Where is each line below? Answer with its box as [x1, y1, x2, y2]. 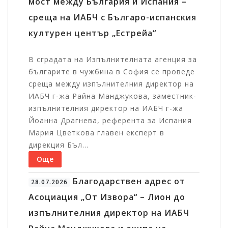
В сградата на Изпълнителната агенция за [28, 54, 197, 65]
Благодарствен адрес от [70, 176, 185, 187]
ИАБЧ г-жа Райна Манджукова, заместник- [28, 91, 196, 101]
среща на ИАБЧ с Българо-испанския [28, 12, 196, 23]
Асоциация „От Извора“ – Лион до [28, 191, 185, 203]
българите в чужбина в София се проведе [28, 67, 195, 77]
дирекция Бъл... [28, 140, 89, 150]
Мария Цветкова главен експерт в [28, 128, 164, 138]
